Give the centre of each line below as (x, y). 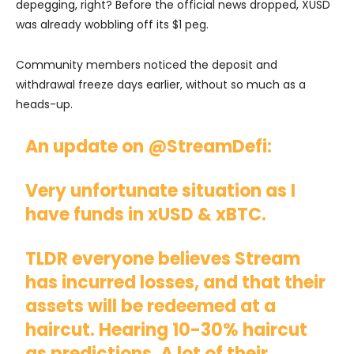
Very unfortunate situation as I (161, 190)
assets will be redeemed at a (151, 306)
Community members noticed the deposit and (147, 64)
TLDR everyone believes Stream (163, 258)
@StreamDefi (208, 146)
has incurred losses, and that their (176, 282)
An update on (87, 146)
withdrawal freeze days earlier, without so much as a (161, 84)
